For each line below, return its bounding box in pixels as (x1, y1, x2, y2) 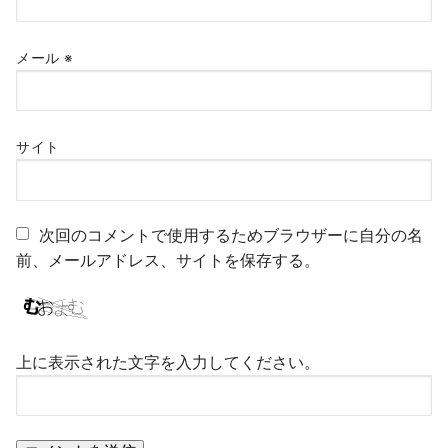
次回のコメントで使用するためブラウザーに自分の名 (39, 225, 423, 246)
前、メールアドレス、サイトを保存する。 (16, 250, 320, 271)
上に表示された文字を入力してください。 (16, 351, 320, 372)
